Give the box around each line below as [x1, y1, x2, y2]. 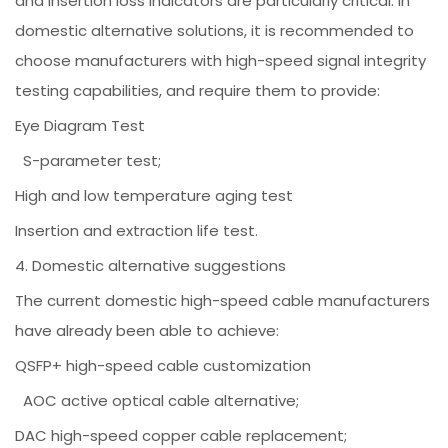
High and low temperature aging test [15, 185, 294, 207]
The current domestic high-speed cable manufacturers [15, 290, 431, 312]
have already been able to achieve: [15, 320, 280, 342]
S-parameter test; [15, 150, 162, 172]
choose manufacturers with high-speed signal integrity [15, 50, 427, 72]
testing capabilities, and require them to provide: [15, 80, 381, 102]
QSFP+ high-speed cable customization [15, 355, 312, 377]
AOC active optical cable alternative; [15, 390, 300, 412]
